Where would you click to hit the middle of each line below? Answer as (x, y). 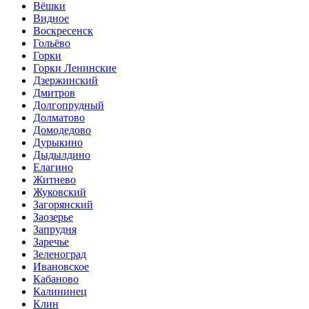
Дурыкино (58, 143)
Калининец (60, 292)
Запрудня (55, 230)
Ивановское (61, 267)
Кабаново (56, 279)
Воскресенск (63, 31)
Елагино (53, 168)
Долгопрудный (69, 106)
